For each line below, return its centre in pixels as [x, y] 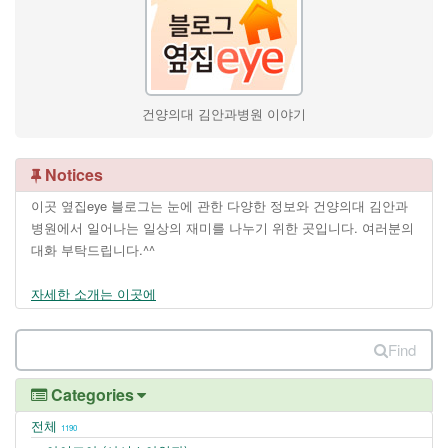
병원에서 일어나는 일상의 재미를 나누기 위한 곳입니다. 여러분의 [222, 228]
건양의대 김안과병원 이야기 [224, 114]
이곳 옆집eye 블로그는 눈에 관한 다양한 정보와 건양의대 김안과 [219, 206]
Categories [90, 395]
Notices [72, 175]
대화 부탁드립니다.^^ [93, 250]
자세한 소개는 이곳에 [93, 294]
